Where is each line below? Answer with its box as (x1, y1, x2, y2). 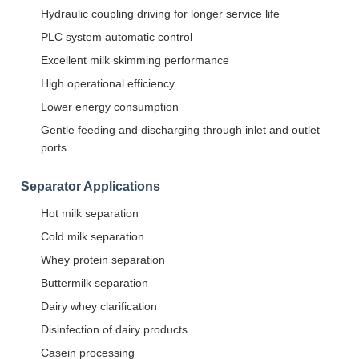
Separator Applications (21, 179, 160, 193)
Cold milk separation (41, 230, 144, 243)
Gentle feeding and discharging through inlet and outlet (41, 123, 320, 136)
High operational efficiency (41, 77, 175, 90)
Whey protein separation (41, 253, 165, 266)
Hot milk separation (41, 207, 139, 220)
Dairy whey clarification (41, 300, 157, 313)
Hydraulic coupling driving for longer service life (41, 7, 280, 20)
